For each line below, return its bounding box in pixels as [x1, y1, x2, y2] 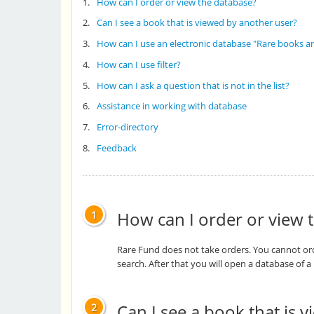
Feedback [96, 141, 137, 154]
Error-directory [96, 121, 158, 133]
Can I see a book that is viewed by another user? [96, 16, 297, 29]
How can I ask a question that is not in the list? [96, 78, 289, 92]
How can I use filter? [96, 57, 181, 71]
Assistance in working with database [96, 100, 247, 113]
